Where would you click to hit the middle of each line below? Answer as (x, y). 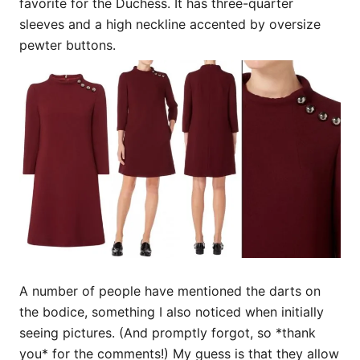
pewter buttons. (74, 45)
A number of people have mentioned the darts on (170, 291)
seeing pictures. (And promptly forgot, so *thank (168, 333)
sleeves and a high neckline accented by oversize (170, 24)
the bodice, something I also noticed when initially (172, 312)
